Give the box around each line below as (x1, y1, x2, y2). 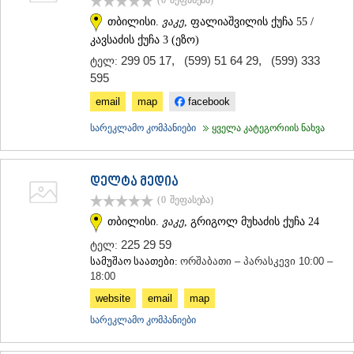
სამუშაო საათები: (90, 254, 180, 267)
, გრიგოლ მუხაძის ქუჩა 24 (184, 215, 319, 228)
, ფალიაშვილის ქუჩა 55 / (184, 15, 314, 28)
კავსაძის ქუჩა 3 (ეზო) (90, 34, 199, 47)
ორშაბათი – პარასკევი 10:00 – (180, 254, 333, 267)
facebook (185, 96, 230, 108)
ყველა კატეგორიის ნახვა (200, 122, 325, 134)
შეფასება (170, 194, 211, 206)
